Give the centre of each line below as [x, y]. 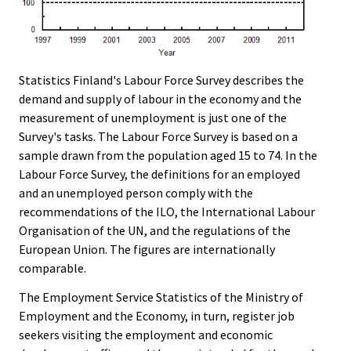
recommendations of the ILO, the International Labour [167, 212]
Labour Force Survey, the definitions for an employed [159, 174]
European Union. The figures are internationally [147, 250]
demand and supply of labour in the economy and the [160, 99]
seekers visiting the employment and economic [146, 334]
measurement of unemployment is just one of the [153, 118]
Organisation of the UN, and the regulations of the [155, 231]
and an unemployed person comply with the [136, 193]
